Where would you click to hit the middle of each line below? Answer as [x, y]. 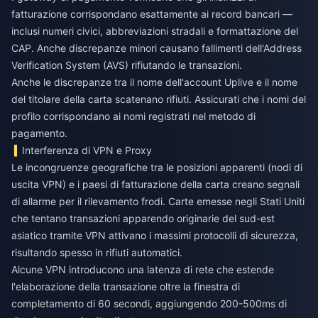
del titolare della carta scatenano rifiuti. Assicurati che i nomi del [159, 99]
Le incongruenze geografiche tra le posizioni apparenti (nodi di [157, 168]
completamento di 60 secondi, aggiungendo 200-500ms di [149, 304]
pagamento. [39, 133]
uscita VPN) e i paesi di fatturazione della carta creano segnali [155, 185]
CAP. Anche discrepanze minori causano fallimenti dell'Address [157, 48]
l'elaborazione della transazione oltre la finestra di [126, 287]
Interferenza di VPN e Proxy [87, 150]
